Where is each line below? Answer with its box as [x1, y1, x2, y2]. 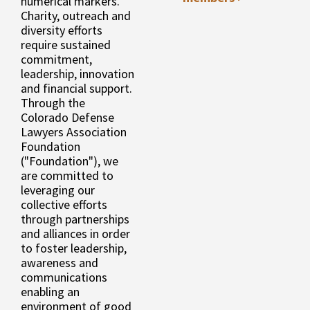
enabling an [21, 284, 80, 300]
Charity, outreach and [21, 8, 131, 24]
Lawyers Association [21, 124, 127, 140]
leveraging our [21, 182, 95, 199]
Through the [21, 95, 85, 111]
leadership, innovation [21, 66, 134, 82]
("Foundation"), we [21, 153, 118, 170]
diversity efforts [21, 22, 102, 39]
